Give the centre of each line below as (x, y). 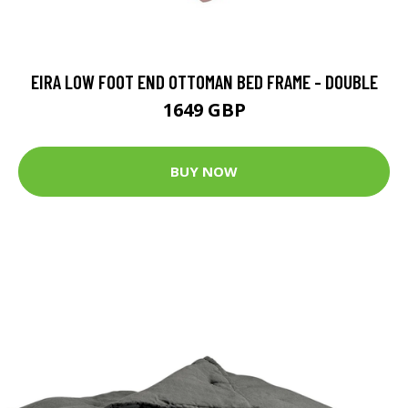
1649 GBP (204, 109)
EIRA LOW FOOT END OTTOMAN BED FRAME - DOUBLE (204, 81)
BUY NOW (204, 171)
